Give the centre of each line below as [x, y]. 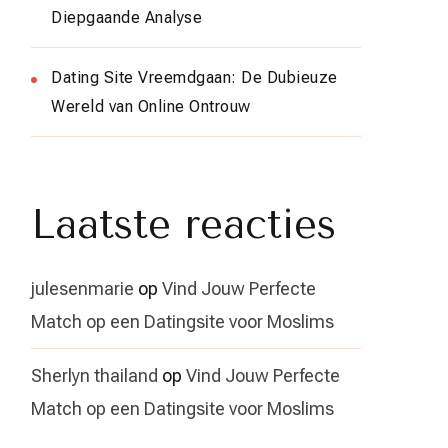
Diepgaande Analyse [126, 17]
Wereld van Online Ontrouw [151, 106]
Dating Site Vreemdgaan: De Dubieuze [194, 77]
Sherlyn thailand [94, 375]
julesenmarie [82, 288]
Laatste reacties [183, 224]
